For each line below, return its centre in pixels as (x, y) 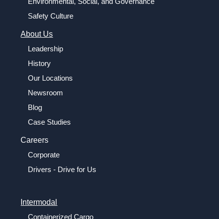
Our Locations (51, 78)
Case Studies (50, 122)
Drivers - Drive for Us (62, 169)
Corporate (44, 154)
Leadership (46, 48)
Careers (35, 140)
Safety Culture (51, 16)
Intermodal (39, 202)
